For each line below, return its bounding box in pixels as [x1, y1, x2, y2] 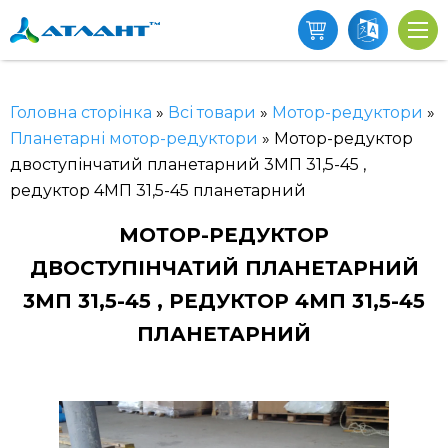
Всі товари [168, 103, 256, 122]
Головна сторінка [10, 103, 152, 122]
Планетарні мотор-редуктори [10, 129, 258, 148]
